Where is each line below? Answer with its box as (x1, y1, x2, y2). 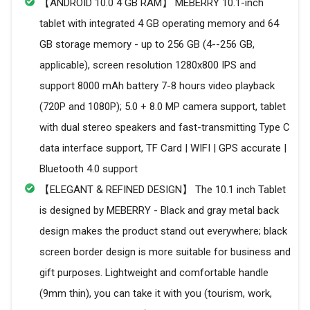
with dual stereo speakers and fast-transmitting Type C (39, 121, 290, 134)
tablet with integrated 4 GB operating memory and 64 (39, 17, 279, 30)
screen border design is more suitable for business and (39, 246, 291, 259)
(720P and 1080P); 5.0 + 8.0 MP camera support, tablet (39, 100, 286, 113)
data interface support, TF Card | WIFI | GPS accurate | (39, 142, 286, 155)
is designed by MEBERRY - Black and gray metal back (39, 204, 279, 217)
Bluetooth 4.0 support (39, 163, 138, 176)
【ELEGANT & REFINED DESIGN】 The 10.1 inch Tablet (39, 183, 286, 197)
